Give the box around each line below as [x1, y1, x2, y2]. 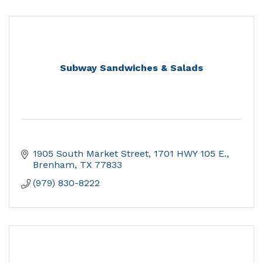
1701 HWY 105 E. [154, 148, 227, 160]
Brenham [33, 159, 75, 171]
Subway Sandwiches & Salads [60, 62, 203, 74]
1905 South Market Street [33, 148, 149, 160]
